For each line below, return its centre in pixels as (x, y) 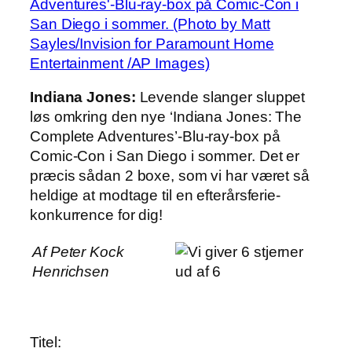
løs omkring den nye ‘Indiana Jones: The (166, 117)
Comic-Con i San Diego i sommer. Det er (165, 156)
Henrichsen (71, 271)
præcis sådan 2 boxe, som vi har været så (170, 176)
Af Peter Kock (78, 251)
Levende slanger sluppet (220, 97)
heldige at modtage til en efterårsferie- (155, 196)
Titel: (46, 342)
